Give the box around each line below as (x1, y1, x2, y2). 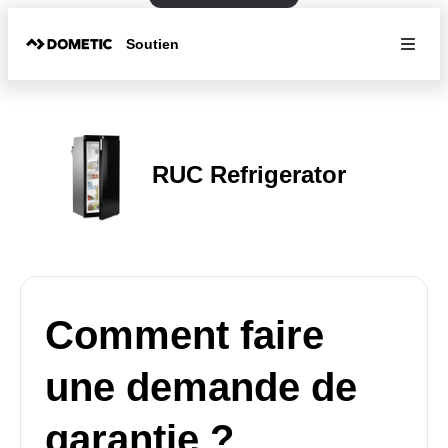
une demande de (45, 365, 357, 409)
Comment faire (45, 313, 324, 357)
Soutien (126, 35, 180, 52)
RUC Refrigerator (152, 160, 346, 188)
